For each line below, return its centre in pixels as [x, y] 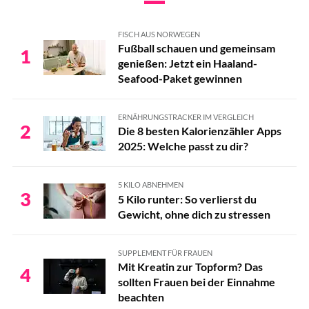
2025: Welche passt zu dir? [183, 146]
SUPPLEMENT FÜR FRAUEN [165, 252]
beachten [141, 297]
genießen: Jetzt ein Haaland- [187, 63]
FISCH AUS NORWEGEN [159, 34]
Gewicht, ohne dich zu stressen [194, 214]
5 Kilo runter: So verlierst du [187, 199]
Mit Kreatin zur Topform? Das [190, 266]
